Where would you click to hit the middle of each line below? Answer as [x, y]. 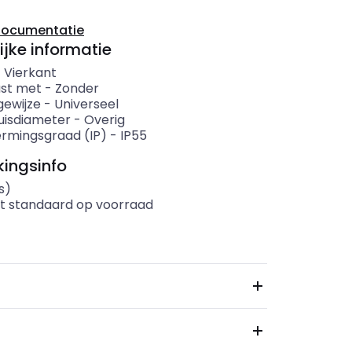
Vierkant [30, 73]
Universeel [86, 104]
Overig [104, 120]
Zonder [77, 88]
